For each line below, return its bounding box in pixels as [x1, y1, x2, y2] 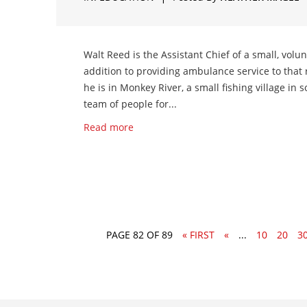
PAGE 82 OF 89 [106, 228, 173, 241]
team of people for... [84, 97, 177, 110]
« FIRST [182, 228, 214, 241]
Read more [84, 121, 134, 134]
